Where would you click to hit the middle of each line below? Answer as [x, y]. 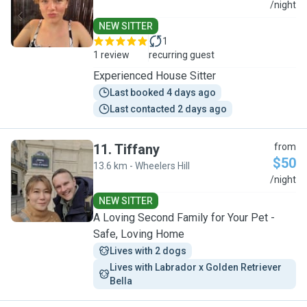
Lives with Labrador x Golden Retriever [197, 267]
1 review [111, 55]
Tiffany [137, 149]
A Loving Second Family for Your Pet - [184, 218]
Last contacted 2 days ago [168, 109]
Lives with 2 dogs [148, 251]
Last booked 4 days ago [163, 93]
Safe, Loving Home [139, 234]
